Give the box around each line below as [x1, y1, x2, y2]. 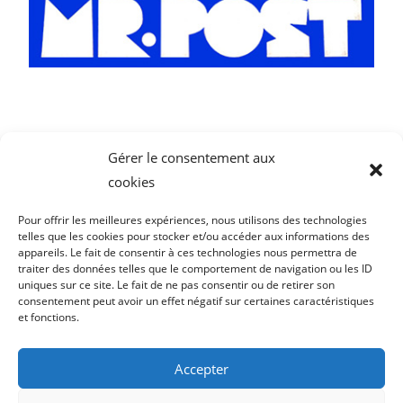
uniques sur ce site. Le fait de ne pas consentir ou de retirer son [18, 277, 335, 292]
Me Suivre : [84, 228, 171, 246]
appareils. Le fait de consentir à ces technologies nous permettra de [18, 245, 357, 260]
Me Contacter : [67, 325, 207, 343]
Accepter [175, 359, 228, 378]
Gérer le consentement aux [108, 148, 275, 166]
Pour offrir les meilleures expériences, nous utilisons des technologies [18, 212, 367, 228]
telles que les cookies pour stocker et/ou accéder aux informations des [18, 228, 370, 244]
